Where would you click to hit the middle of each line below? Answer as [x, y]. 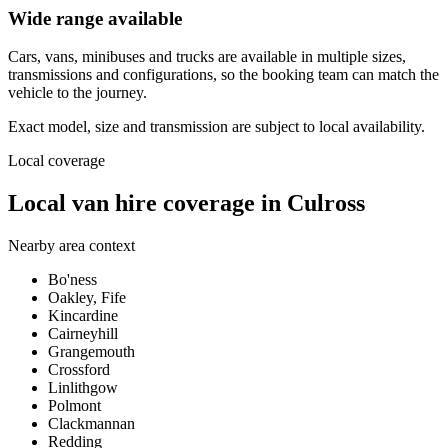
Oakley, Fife [87, 298]
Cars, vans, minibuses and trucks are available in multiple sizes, [207, 57]
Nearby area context [71, 246]
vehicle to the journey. [77, 93]
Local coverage [56, 161]
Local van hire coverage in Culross [186, 203]
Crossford [79, 370]
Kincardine [83, 316]
